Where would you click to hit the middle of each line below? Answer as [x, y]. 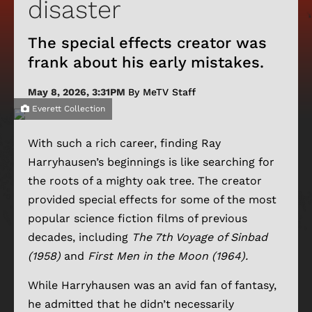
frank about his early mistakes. [146, 62]
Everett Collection [67, 108]
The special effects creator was [147, 42]
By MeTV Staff [162, 92]
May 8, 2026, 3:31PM [78, 92]
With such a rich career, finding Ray [124, 143]
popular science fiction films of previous [138, 218]
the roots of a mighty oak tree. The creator [145, 180]
